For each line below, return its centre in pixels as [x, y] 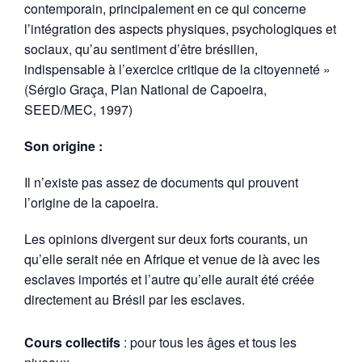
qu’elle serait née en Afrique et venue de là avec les [172, 259]
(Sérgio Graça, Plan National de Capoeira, [145, 90]
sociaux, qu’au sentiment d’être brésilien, [141, 49]
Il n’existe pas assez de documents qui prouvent [161, 183]
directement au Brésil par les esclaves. [135, 300]
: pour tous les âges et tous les [208, 343]
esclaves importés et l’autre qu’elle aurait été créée [169, 280]
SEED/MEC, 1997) [78, 110]
